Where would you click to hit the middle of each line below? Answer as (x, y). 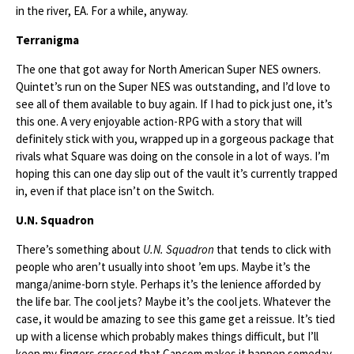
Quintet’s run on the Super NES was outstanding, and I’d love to (173, 87)
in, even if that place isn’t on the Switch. (115, 191)
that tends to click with (273, 249)
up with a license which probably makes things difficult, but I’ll (167, 336)
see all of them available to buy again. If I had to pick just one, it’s (174, 104)
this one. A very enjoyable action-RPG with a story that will (159, 121)
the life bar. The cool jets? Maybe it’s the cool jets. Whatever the (173, 301)
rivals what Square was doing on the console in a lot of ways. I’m (173, 156)
